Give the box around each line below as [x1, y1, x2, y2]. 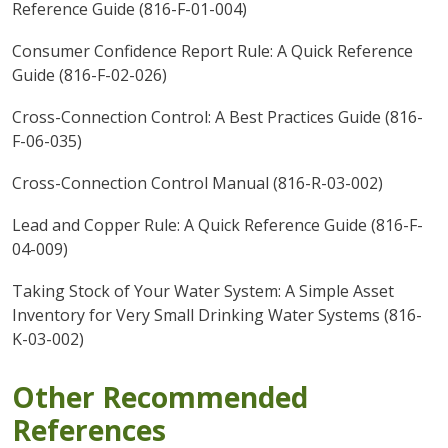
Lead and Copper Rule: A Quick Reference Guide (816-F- [11, 213, 423, 236]
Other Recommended [11, 377, 308, 416]
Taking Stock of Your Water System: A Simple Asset [11, 279, 394, 302]
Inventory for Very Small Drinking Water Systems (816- [11, 303, 422, 326]
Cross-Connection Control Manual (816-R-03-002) [11, 171, 383, 194]
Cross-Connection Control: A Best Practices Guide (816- [11, 105, 423, 128]
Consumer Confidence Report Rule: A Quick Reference [11, 39, 413, 62]
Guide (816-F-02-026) [11, 63, 167, 86]
